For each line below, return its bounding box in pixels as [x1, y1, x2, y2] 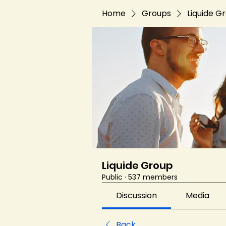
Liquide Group [102, 158, 173, 173]
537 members [128, 172, 178, 182]
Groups [142, 8, 171, 19]
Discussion [116, 190, 157, 201]
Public [102, 172, 123, 182]
